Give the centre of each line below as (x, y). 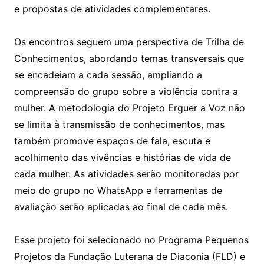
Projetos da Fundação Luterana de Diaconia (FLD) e (129, 256)
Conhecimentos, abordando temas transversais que (129, 58)
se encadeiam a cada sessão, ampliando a (108, 75)
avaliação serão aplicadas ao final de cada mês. (121, 207)
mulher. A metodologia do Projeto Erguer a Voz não (129, 108)
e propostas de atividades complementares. (112, 9)
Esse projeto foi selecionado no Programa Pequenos (131, 240)
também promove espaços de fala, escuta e (112, 141)
